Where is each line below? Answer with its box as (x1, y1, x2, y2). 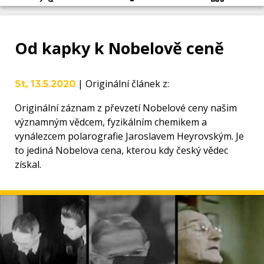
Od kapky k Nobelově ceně (15, 37, 224, 60)
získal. (15, 158, 41, 171)
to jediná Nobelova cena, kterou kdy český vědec (15, 144, 228, 157)
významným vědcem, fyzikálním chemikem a (15, 115, 207, 129)
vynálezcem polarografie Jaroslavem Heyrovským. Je (15, 130, 244, 143)
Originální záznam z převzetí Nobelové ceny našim (15, 101, 237, 115)
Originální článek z (85, 77, 167, 91)
